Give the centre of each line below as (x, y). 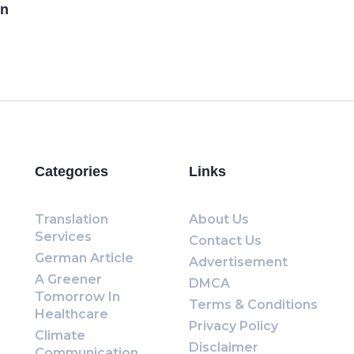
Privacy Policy (233, 326)
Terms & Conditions (253, 305)
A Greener (68, 279)
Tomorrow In (77, 297)
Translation (72, 219)
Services (63, 237)
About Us (219, 219)
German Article (84, 258)
